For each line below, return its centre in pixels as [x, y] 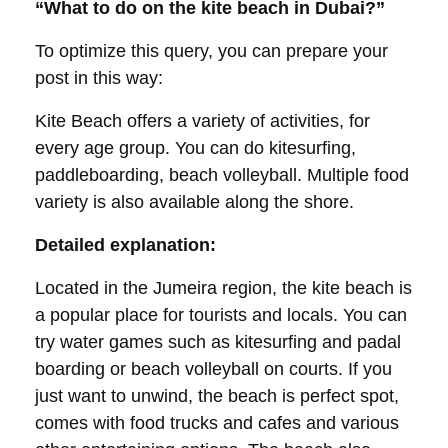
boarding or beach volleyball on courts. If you [213, 369]
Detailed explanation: [125, 245]
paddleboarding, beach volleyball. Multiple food [222, 175]
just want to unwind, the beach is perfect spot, [217, 396]
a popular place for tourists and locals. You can [221, 315]
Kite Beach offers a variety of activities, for [202, 121]
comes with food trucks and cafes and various [217, 423]
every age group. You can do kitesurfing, [195, 148]
